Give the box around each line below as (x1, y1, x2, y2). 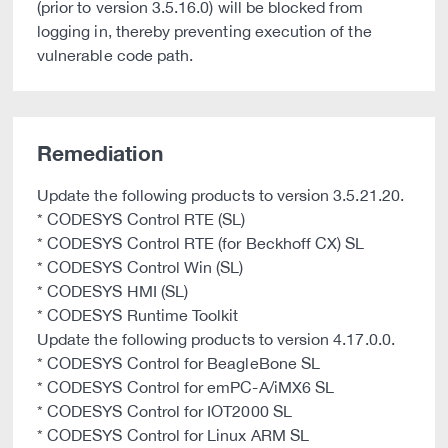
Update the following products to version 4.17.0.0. (37, 330, 395, 348)
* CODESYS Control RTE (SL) (37, 210, 246, 228)
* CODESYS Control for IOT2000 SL (37, 402, 292, 420)
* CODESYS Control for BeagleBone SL (37, 354, 320, 372)
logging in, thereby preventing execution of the (37, 22, 372, 40)
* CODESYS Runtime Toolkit (37, 306, 239, 324)
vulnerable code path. (37, 46, 194, 64)
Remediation (37, 141, 163, 166)
